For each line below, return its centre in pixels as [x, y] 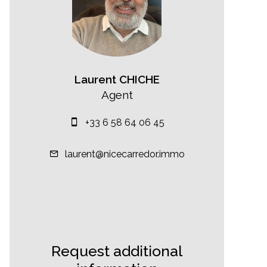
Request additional [117, 251]
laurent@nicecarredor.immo [125, 154]
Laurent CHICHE [117, 79]
